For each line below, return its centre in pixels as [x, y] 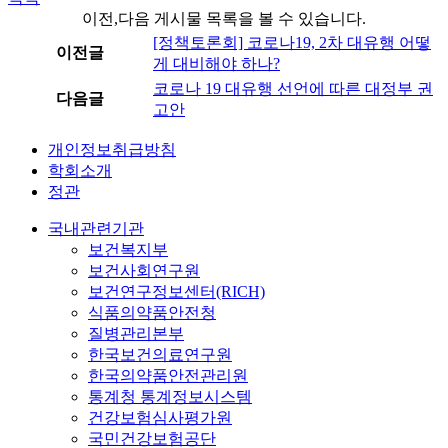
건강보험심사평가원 [160, 417]
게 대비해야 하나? [216, 63]
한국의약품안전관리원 [168, 375]
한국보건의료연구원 [160, 354]
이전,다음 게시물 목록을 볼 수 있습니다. [224, 18]
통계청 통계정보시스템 [170, 396]
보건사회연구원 [144, 270]
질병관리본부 [136, 333]
